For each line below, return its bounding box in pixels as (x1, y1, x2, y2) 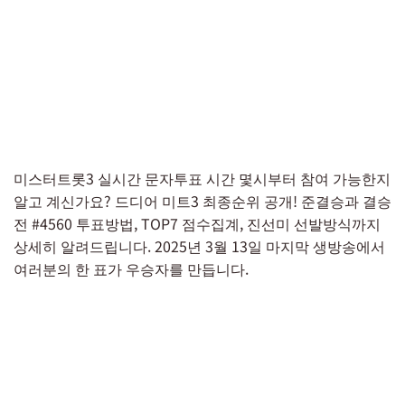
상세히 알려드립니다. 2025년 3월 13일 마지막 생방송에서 (14, 235, 385, 257)
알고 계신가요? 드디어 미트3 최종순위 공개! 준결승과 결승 (14, 190, 391, 212)
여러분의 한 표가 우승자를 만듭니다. (14, 258, 249, 279)
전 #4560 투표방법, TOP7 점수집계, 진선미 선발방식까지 (14, 212, 381, 234)
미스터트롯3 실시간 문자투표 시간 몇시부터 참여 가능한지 (14, 167, 391, 189)
